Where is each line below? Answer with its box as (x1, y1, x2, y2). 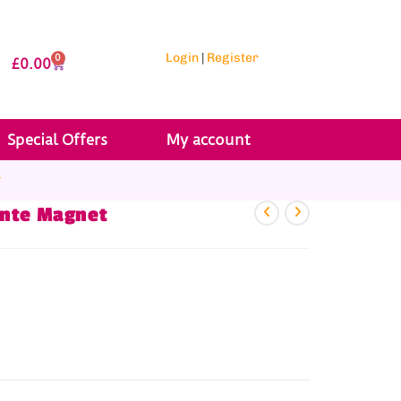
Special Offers (6, 131, 107, 149)
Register (206, 50, 259, 65)
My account (166, 131, 252, 149)
